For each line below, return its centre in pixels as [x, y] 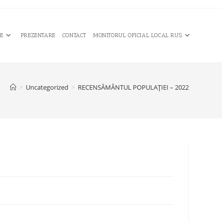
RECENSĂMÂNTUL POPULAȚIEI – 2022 [133, 87]
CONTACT [74, 35]
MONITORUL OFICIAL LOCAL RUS [138, 35]
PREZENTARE [38, 35]
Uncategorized [47, 87]
